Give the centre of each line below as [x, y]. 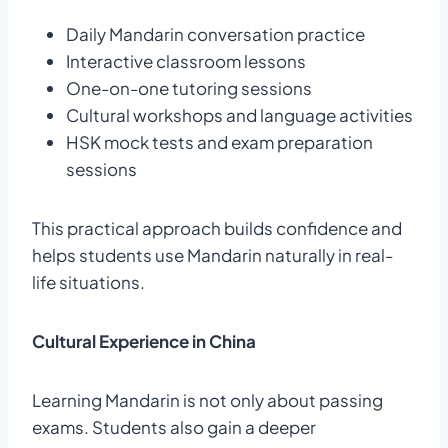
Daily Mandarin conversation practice [215, 33]
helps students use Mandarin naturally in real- [212, 254]
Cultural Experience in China [144, 340]
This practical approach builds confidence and [217, 227]
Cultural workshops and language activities [239, 114]
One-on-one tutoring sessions [189, 87]
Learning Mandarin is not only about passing [207, 399]
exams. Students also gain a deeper [174, 426]
